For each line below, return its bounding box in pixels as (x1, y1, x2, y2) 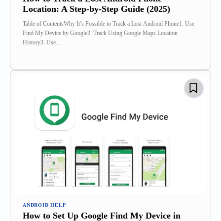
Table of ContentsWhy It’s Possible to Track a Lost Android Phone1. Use (23, 20, 194, 28)
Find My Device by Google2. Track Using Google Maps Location (23, 30, 178, 37)
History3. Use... (23, 39, 60, 46)
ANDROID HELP (23, 202, 66, 208)
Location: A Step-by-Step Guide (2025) (23, 4, 170, 14)
